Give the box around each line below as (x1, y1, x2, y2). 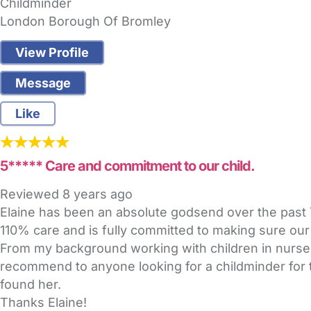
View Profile (15, 45, 89, 60)
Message (15, 76, 71, 91)
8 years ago (62, 187, 133, 202)
